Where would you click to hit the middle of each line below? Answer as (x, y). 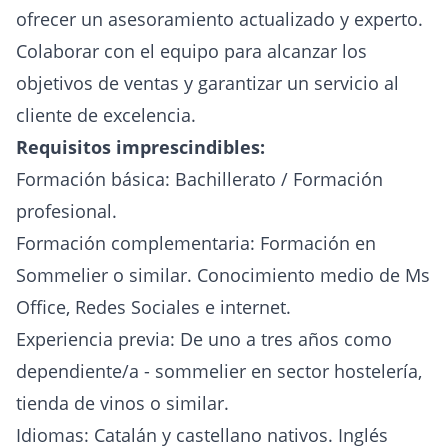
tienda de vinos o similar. (122, 403)
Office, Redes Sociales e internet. (153, 307)
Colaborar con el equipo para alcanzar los (191, 51)
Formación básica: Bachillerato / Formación (199, 179)
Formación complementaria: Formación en (196, 243)
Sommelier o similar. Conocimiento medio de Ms (223, 275)
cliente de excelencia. (106, 115)
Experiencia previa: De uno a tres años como (204, 339)
